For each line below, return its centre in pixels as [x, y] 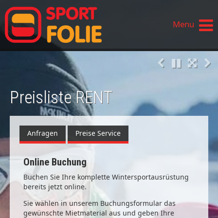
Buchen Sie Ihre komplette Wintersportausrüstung [106, 177]
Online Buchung [55, 162]
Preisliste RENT [61, 98]
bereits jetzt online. [55, 186]
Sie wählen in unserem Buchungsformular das [100, 203]
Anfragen [43, 133]
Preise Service [98, 133]
